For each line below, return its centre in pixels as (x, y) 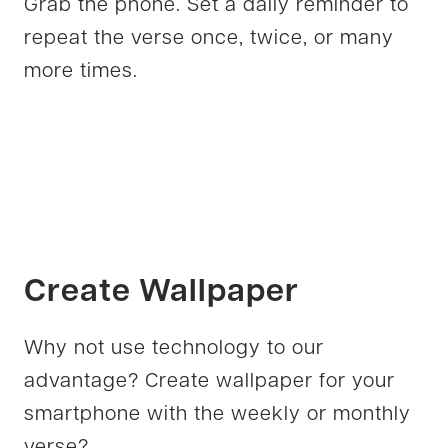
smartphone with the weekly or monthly (217, 414)
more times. (81, 71)
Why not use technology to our (174, 348)
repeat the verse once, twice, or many (209, 38)
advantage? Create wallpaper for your (209, 381)
